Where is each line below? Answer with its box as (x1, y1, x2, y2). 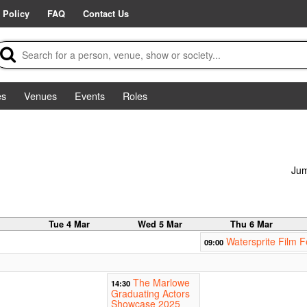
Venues (24, 88, 57, 103)
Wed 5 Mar (138, 218, 183, 231)
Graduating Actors (110, 286, 190, 301)
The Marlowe (132, 275, 190, 290)
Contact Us (83, 8, 129, 20)
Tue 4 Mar (48, 218, 90, 231)
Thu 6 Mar (230, 218, 273, 231)
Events (75, 88, 105, 103)
